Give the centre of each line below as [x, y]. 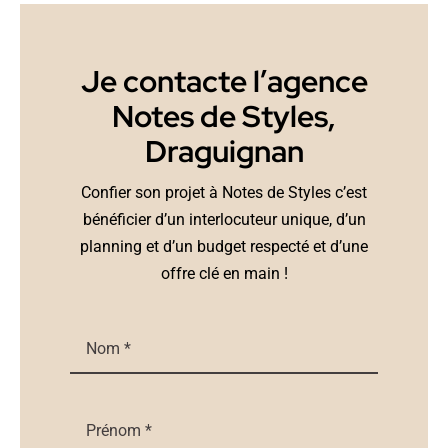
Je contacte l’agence [224, 82]
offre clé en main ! [224, 274]
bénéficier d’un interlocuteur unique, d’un [224, 220]
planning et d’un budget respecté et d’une [224, 247]
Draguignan [224, 152]
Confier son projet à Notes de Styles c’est [224, 193]
